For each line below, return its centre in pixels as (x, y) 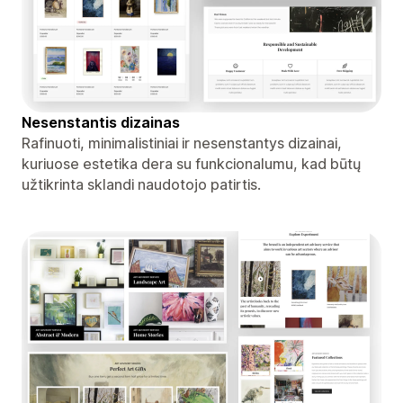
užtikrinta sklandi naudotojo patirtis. (141, 184)
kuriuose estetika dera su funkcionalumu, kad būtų (191, 163)
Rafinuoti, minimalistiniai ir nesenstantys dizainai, (182, 143)
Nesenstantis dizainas (101, 122)
